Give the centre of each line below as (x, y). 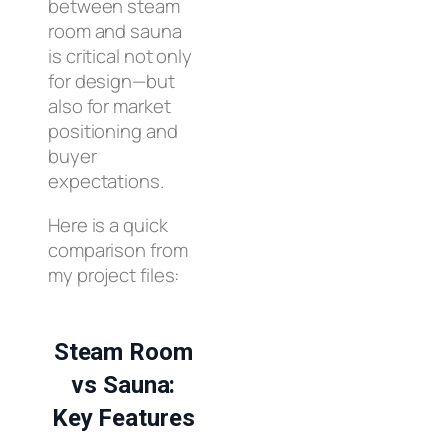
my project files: (114, 274)
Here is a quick (108, 224)
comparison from (118, 249)
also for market (109, 106)
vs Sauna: (123, 385)
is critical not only (120, 56)
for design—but (111, 81)
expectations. (106, 181)
